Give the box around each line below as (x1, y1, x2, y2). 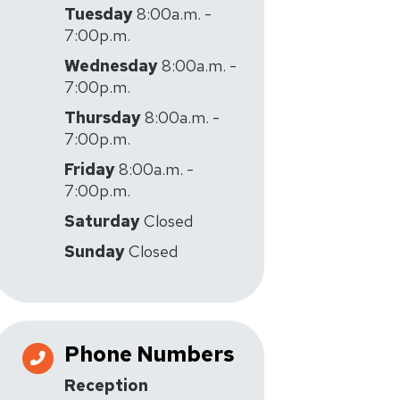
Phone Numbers (64, 340, 235, 368)
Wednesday (64, 55, 158, 76)
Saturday (64, 211, 140, 231)
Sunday (64, 241, 125, 262)
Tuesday (64, 4, 133, 24)
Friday (64, 159, 115, 179)
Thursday (64, 107, 141, 128)
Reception (64, 375, 148, 396)
